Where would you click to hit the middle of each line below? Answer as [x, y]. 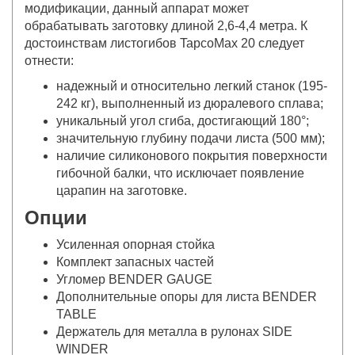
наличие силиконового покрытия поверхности [192, 155]
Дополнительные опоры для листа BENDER [187, 296]
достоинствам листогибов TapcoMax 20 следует [164, 43]
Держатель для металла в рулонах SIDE [174, 331]
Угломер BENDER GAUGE [134, 279]
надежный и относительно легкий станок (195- [192, 86]
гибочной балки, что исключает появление [180, 173]
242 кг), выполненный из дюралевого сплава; [190, 103]
